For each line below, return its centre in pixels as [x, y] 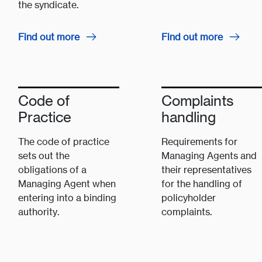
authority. [38, 212]
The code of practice [63, 142]
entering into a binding [67, 198]
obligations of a [52, 170]
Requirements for [199, 142]
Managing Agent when [67, 184]
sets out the [44, 156]
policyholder [188, 198]
